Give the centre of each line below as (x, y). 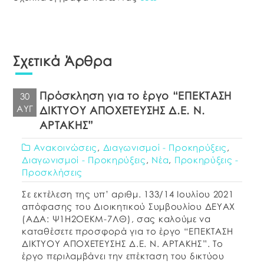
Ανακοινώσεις (65, 148)
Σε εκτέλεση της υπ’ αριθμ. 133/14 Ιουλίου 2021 (128, 194)
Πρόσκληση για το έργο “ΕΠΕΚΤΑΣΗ (136, 96)
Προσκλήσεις (52, 172)
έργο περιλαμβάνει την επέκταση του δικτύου (123, 256)
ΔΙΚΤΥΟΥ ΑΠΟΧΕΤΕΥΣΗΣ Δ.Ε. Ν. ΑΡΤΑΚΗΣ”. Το (123, 244)
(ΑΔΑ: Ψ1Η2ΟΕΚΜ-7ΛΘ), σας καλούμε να (116, 219)
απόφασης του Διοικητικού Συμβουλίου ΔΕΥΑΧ (129, 207)
